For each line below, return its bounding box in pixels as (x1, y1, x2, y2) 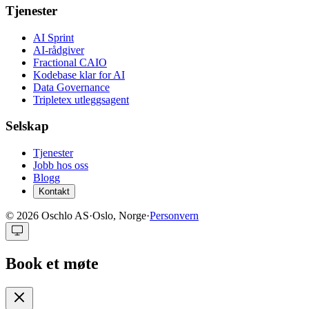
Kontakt (39, 186, 70, 197)
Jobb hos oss (33, 159, 88, 172)
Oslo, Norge (92, 210, 146, 222)
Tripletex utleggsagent (33, 93, 129, 106)
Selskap (6, 119, 49, 134)
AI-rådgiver (33, 43, 84, 56)
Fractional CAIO (33, 56, 107, 68)
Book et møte (6, 254, 99, 272)
